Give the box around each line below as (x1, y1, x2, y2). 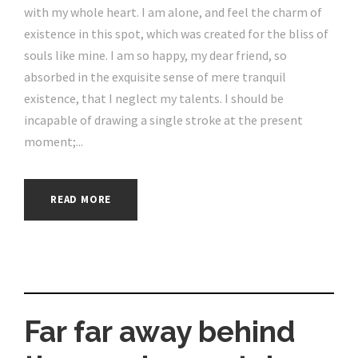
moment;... (24, 133, 83, 149)
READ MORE (50, 192, 112, 206)
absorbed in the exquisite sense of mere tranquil (24, 68, 286, 85)
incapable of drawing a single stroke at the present (24, 111, 303, 128)
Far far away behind (24, 313, 296, 349)
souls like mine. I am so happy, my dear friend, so (24, 46, 287, 63)
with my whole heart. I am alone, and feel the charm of (24, 3, 322, 20)
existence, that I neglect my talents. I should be (24, 89, 284, 106)
